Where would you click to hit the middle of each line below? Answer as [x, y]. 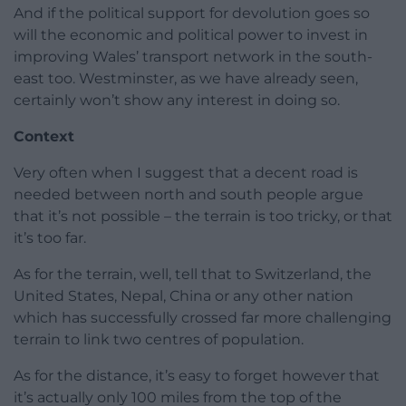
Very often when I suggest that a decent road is [186, 173]
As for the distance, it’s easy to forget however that [197, 376]
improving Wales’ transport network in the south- [193, 57]
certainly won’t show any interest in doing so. [177, 101]
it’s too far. [50, 238]
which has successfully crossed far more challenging [203, 318]
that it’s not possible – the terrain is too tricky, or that [203, 217]
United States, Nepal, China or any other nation [184, 296]
